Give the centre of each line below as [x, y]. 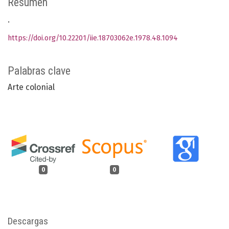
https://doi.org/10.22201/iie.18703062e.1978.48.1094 [93, 38]
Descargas [28, 221]
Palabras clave [39, 71]
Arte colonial [31, 87]
